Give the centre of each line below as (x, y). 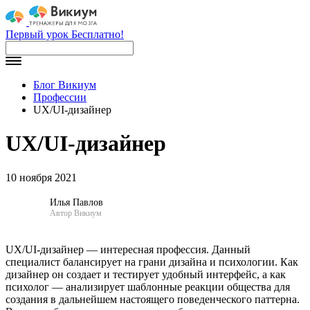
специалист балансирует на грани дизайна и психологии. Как (152, 262)
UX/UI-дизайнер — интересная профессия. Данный (128, 249)
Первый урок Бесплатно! (65, 34)
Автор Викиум (76, 213)
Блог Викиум (65, 85)
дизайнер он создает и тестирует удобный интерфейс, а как (146, 274)
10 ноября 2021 (41, 177)
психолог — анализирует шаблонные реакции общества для (148, 286)
